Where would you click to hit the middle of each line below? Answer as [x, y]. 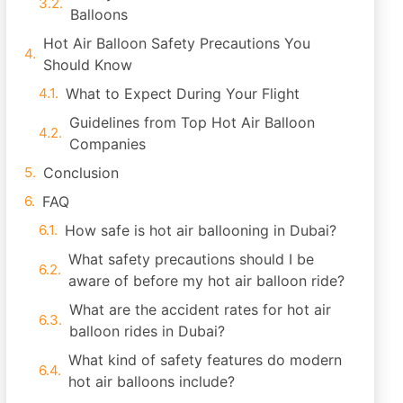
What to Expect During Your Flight [183, 94]
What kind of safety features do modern [205, 360]
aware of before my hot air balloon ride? [206, 281]
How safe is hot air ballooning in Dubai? [201, 230]
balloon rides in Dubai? [147, 331]
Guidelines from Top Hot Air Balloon [192, 122]
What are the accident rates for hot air [200, 309]
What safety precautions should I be [191, 259]
